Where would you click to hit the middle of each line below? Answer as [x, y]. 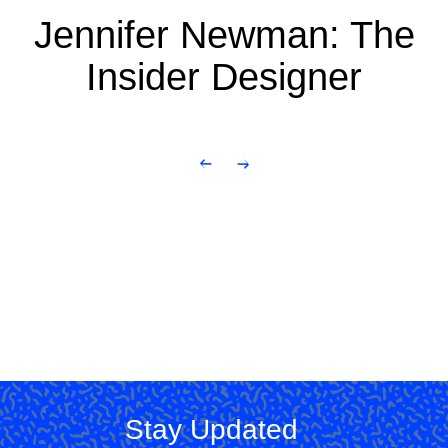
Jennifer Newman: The [224, 35]
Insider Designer [224, 77]
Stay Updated [211, 429]
